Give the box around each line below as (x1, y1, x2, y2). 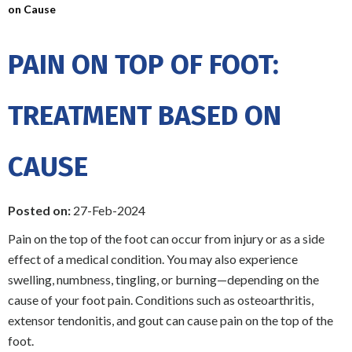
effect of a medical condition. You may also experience (8, 251, 298, 266)
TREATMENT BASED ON (8, 98, 281, 132)
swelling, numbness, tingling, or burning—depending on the (8, 271, 319, 287)
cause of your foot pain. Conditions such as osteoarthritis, (8, 291, 313, 307)
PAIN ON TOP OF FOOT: (8, 47, 279, 81)
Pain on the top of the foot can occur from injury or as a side (8, 230, 324, 246)
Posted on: (8, 202, 71, 218)
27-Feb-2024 (71, 202, 145, 218)
